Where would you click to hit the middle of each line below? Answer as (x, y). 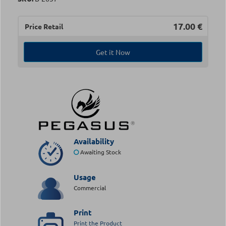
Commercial (90, 187)
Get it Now (113, 52)
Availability (94, 141)
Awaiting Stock (100, 152)
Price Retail (44, 26)
